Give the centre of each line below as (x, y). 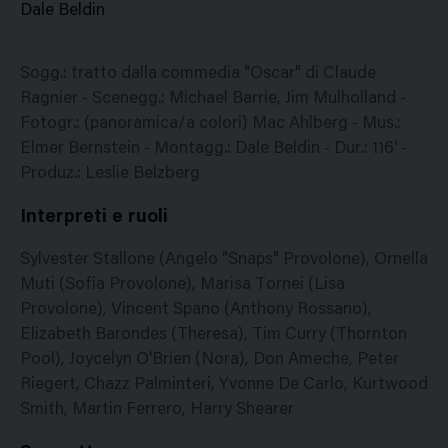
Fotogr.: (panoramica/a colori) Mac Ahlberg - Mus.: (210, 124)
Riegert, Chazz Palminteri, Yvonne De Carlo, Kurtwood (224, 385)
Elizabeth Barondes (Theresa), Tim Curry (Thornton (213, 335)
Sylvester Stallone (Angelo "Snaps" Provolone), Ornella (224, 260)
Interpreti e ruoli (94, 217)
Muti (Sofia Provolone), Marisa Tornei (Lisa (182, 285)
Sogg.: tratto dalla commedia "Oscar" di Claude (198, 74)
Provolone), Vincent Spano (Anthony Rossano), (196, 310)
